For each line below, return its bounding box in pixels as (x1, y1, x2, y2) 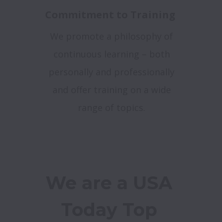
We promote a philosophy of (50, 30, 173, 42)
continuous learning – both (53, 48, 170, 60)
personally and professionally (49, 66, 174, 78)
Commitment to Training (45, 8, 178, 21)
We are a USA (46, 172, 172, 194)
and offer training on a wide (52, 84, 171, 96)
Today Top (61, 199, 157, 221)
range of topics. (78, 102, 145, 113)
